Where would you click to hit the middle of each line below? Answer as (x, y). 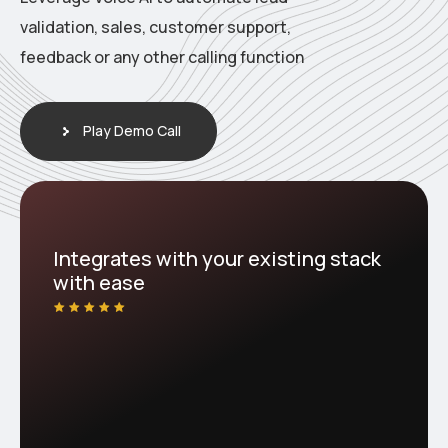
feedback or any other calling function (162, 57)
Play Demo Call (132, 130)
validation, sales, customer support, (155, 27)
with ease (99, 282)
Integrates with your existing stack (217, 258)
